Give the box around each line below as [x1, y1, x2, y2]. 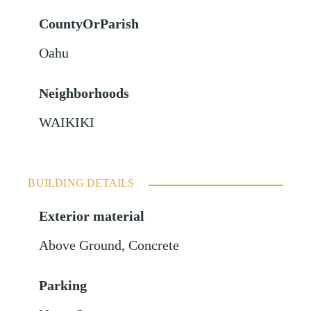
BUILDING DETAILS [28, 177, 135, 190]
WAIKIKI [39, 115, 95, 131]
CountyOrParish [39, 17, 140, 32]
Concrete [128, 238, 180, 253]
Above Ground [39, 238, 122, 253]
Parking [39, 278, 87, 294]
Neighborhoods [39, 86, 130, 101]
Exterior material [39, 209, 145, 224]
